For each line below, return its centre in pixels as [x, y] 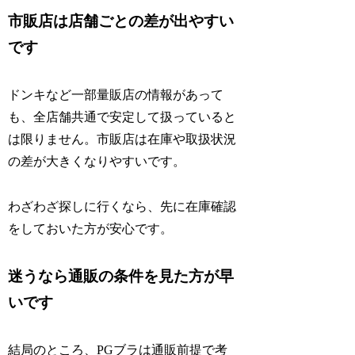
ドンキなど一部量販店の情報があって [116, 95]
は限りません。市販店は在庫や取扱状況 [122, 139]
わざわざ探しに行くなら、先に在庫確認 [122, 207]
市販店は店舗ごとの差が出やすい [121, 21]
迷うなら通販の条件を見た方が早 [121, 276]
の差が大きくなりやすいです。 [97, 162]
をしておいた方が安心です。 [91, 229]
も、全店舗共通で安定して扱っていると [122, 117]
